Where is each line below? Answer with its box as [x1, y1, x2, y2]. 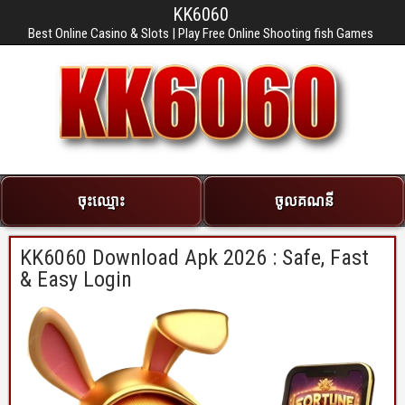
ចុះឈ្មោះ [78, 193, 125, 209]
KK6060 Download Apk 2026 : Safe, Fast [20, 245, 369, 271]
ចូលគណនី [274, 193, 334, 209]
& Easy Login [20, 267, 132, 293]
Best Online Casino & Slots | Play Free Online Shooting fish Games [28, 25, 373, 42]
